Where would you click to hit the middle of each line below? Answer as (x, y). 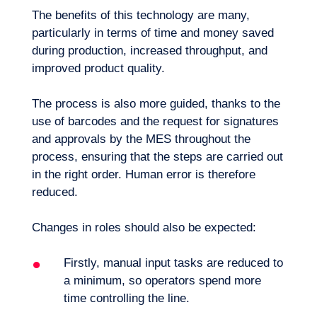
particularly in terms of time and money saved (152, 33)
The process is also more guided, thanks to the (156, 104)
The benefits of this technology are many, (140, 15)
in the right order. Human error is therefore (143, 174)
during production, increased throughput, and (149, 51)
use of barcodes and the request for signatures (155, 121)
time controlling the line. (126, 298)
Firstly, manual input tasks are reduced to (173, 263)
